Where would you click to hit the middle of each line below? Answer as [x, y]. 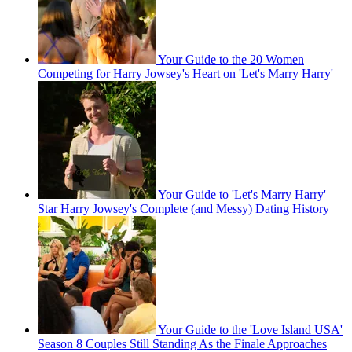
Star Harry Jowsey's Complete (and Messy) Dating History [183, 208]
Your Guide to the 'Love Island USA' [250, 329]
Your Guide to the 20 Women [231, 59]
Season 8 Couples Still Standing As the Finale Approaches [182, 343]
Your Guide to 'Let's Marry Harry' [242, 194]
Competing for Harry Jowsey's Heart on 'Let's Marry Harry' [185, 73]
